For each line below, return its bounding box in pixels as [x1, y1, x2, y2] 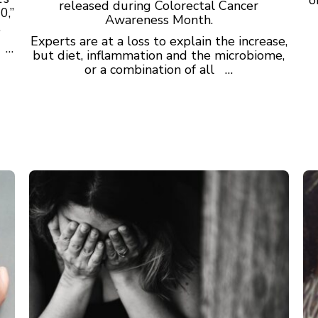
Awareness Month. [104, 11, 213, 28]
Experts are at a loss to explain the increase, [30, 32, 287, 50]
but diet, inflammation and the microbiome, [33, 46, 285, 64]
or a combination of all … [84, 60, 234, 78]
